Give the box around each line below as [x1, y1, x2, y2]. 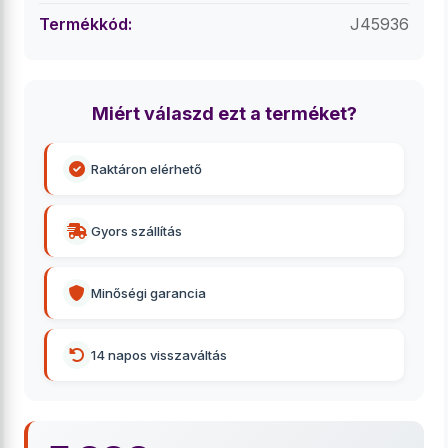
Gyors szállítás [91, 223, 182, 239]
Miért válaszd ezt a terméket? [91, 103, 357, 124]
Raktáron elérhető [91, 161, 202, 177]
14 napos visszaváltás [91, 347, 227, 363]
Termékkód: [39, 14, 132, 34]
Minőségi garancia [91, 285, 206, 301]
